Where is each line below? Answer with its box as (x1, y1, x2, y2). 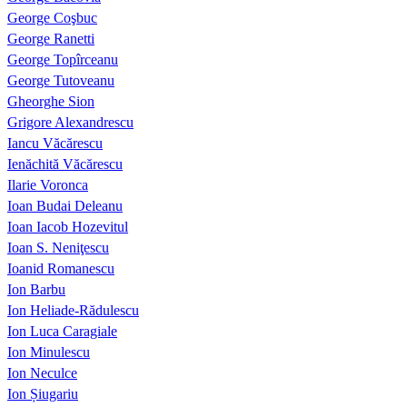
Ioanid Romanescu (7, 261, 114, 277)
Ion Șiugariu (7, 386, 78, 402)
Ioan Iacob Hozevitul (7, 219, 128, 235)
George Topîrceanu (7, 52, 118, 68)
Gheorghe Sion (7, 94, 94, 110)
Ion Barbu (7, 282, 65, 298)
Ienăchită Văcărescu (7, 156, 123, 173)
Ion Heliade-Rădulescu (7, 303, 139, 319)
